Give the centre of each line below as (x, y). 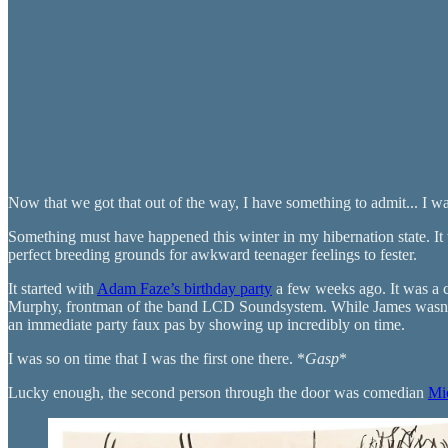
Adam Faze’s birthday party (184, 288)
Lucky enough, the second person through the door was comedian (218, 392)
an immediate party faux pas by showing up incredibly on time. (206, 324)
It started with (52, 288)
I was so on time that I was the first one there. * (156, 358)
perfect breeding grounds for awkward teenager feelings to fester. (212, 254)
